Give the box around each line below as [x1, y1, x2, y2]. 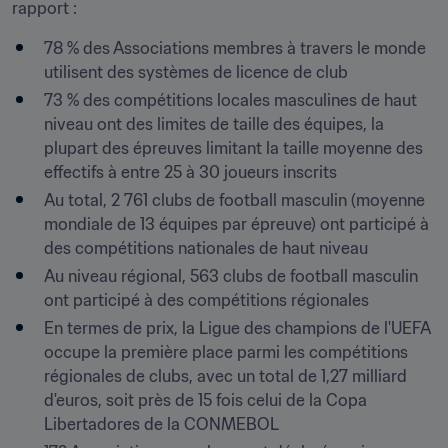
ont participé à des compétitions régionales [44, 290, 369, 310]
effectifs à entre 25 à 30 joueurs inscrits [44, 162, 337, 182]
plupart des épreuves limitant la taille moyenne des [44, 138, 423, 158]
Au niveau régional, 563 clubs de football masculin [44, 266, 418, 286]
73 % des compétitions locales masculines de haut [44, 90, 417, 110]
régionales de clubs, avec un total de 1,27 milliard [44, 366, 407, 386]
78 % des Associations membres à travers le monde [44, 38, 426, 58]
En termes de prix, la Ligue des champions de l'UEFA [44, 318, 430, 338]
